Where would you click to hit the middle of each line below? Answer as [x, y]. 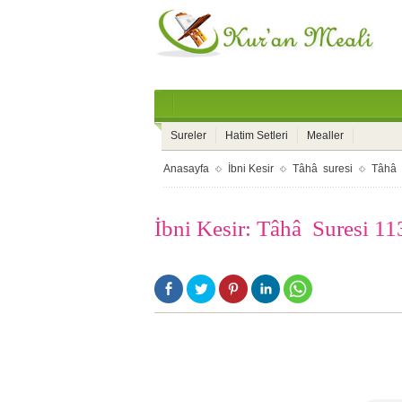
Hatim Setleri [257, 135]
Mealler [325, 135]
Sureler [188, 135]
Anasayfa [186, 169]
